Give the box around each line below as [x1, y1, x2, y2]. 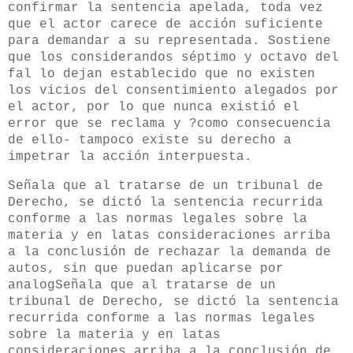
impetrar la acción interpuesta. [8, 150, 252, 165]
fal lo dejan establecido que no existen [8, 67, 315, 82]
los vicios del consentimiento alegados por [8, 84, 339, 98]
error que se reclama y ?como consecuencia [8, 117, 331, 132]
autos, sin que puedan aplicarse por [8, 262, 284, 277]
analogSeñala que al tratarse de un [8, 278, 276, 293]
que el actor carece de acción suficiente [8, 17, 323, 32]
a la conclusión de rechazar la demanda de [8, 245, 331, 260]
